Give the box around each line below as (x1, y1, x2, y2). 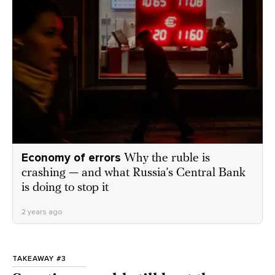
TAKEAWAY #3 (12, 254, 66, 263)
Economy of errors (21, 150, 121, 165)
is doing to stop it (21, 181, 109, 194)
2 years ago (21, 207, 63, 216)
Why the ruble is (124, 152, 210, 165)
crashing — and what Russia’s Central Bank (21, 166, 246, 179)
